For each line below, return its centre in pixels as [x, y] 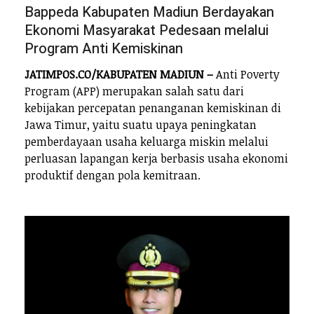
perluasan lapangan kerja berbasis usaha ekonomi [156, 159]
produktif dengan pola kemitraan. [112, 176]
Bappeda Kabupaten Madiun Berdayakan [149, 12]
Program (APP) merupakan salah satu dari [134, 91]
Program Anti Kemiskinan [104, 48]
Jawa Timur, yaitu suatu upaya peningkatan [141, 125]
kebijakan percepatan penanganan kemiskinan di [153, 108]
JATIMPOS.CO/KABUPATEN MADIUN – [119, 75]
